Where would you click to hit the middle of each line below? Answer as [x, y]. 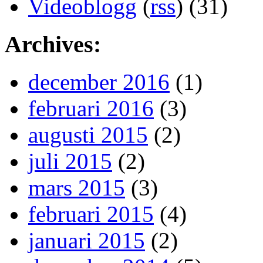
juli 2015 [70, 161]
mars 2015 [77, 188]
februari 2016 [91, 109]
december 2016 [99, 82]
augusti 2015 [88, 135]
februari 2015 [91, 214]
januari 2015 [87, 241]
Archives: [53, 44]
